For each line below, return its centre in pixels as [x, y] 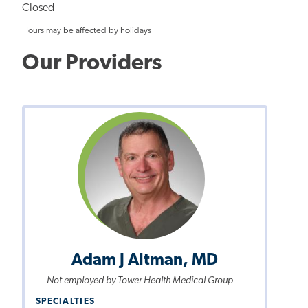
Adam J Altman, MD [145, 260]
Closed [38, 8]
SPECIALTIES [66, 302]
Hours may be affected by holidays [87, 30]
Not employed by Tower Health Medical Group [140, 280]
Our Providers [92, 64]
